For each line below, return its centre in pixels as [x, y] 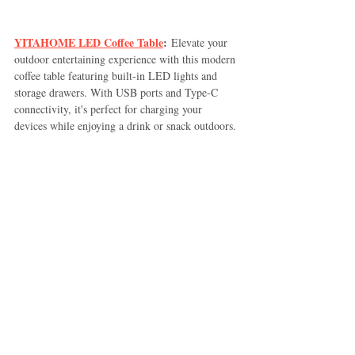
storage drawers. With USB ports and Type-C [118, 92]
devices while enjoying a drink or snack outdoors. [125, 125]
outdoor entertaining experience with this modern [126, 59]
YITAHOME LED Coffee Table [89, 42]
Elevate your [199, 42]
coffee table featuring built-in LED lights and [117, 75]
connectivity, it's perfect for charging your [110, 109]
